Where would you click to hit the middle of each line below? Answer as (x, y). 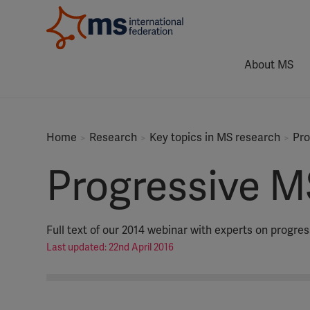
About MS (269, 65)
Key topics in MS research (215, 138)
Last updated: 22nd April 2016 (110, 247)
